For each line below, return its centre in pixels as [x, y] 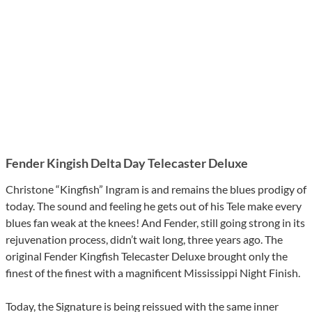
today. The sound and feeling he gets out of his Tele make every [154, 206]
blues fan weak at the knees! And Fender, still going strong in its [155, 223]
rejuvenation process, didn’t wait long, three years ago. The [144, 240]
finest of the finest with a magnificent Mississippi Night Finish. [153, 273]
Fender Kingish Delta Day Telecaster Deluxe [127, 163]
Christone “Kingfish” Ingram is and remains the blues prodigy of [156, 189]
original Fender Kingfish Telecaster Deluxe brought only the [147, 256]
